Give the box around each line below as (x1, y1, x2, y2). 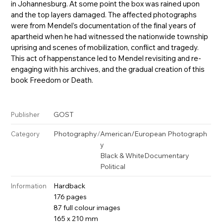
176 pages (54, 192, 87, 201)
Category (11, 129, 40, 138)
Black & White (100, 151, 145, 160)
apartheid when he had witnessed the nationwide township (11, 31, 209, 41)
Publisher (11, 110, 40, 118)
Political (100, 162, 126, 171)
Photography (54, 129, 98, 138)
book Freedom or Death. (11, 75, 94, 85)
